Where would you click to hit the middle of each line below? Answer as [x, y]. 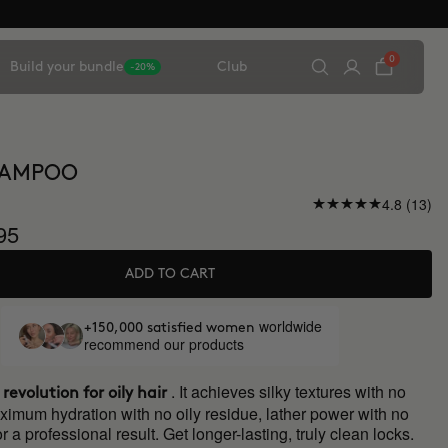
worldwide [290, 326]
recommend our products [163, 344]
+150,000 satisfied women [171, 327]
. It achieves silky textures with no [289, 391]
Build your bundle [67, 66]
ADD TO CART [169, 273]
